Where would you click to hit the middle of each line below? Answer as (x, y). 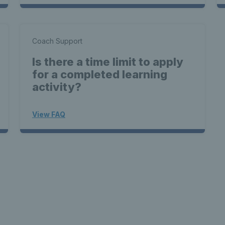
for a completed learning (100, 74)
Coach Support (57, 41)
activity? (57, 87)
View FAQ (49, 114)
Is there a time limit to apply (108, 62)
